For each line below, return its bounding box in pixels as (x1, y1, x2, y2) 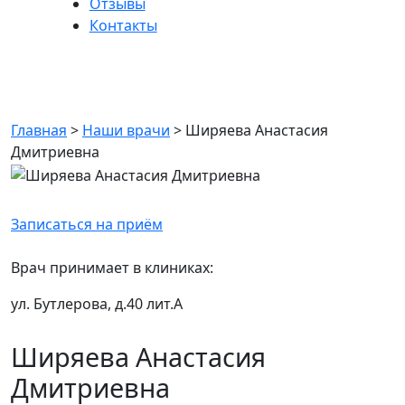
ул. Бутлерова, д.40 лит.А (11, 293, 183, 314)
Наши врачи (82, 120, 170, 140)
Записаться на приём (11, 213, 163, 234)
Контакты (89, 15, 157, 35)
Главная (11, 120, 67, 140)
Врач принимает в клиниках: (11, 257, 213, 278)
